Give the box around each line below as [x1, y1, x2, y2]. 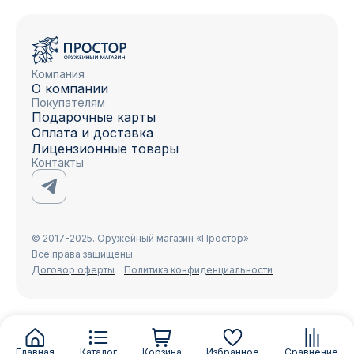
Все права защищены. [32, 248, 135, 260]
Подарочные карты [32, 109, 156, 125]
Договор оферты [32, 264, 115, 276]
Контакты [32, 156, 84, 169]
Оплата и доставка [32, 125, 153, 141]
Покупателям [32, 96, 105, 109]
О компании [32, 81, 108, 96]
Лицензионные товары [32, 141, 179, 156]
